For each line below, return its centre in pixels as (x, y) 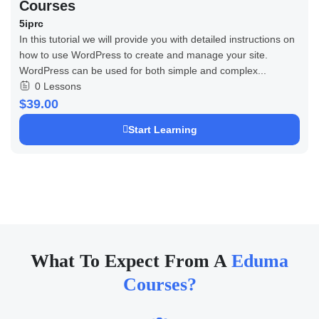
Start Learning (162, 129)
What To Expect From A (131, 261)
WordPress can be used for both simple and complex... (143, 70)
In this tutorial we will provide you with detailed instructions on (157, 39)
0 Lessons (58, 86)
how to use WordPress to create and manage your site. (143, 54)
